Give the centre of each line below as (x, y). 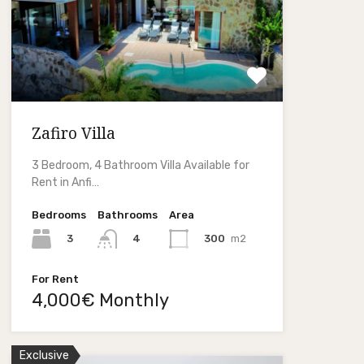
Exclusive (44, 355)
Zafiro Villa (73, 133)
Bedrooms (58, 214)
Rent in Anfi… (65, 182)
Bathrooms (127, 214)
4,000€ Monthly (100, 300)
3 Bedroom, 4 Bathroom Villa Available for (140, 165)
